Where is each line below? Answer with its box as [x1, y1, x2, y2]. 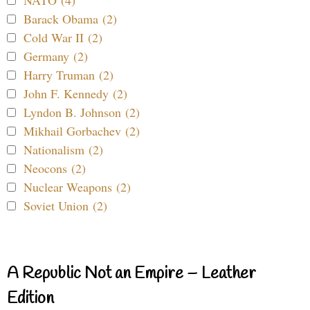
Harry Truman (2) [24, 66, 113, 84]
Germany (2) [24, 48, 88, 65]
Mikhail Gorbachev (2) [24, 122, 140, 140]
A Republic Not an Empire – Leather [7, 263, 256, 286]
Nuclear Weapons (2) [24, 179, 131, 196]
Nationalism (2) [24, 141, 103, 158]
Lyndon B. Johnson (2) [24, 104, 140, 121]
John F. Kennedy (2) [24, 85, 127, 102]
